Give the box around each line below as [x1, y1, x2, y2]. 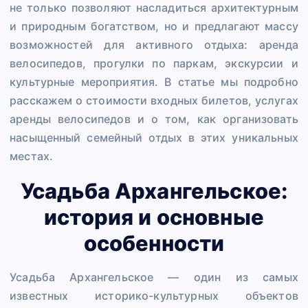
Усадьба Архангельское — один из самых [10, 270, 298, 285]
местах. [10, 149, 54, 164]
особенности [83, 230, 225, 256]
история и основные [44, 203, 264, 230]
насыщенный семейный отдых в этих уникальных [10, 131, 298, 145]
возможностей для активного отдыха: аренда [10, 38, 298, 52]
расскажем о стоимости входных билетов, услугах [10, 93, 298, 108]
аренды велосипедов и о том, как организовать [10, 112, 298, 126]
